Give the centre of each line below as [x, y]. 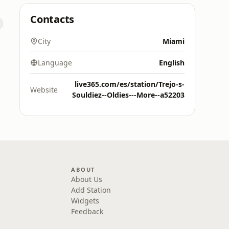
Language [55, 63]
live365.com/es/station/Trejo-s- [130, 84]
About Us [87, 179]
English [172, 63]
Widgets [85, 201]
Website [44, 89]
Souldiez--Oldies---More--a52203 [128, 95]
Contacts [52, 19]
